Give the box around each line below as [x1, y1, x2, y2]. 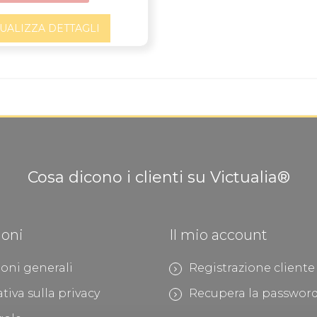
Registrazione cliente [189, 260, 315, 275]
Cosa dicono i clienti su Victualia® [27, 167, 290, 187]
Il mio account [169, 226, 267, 243]
